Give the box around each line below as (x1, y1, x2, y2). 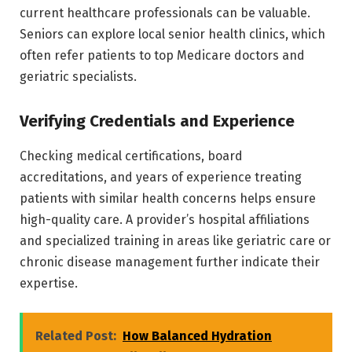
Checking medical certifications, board (20, 148, 243, 163)
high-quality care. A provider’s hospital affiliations (20, 211, 310, 227)
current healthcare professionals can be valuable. (20, 5, 310, 21)
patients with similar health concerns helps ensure (20, 190, 316, 206)
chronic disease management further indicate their (20, 254, 320, 269)
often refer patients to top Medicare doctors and (20, 48, 305, 64)
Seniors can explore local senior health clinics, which (20, 27, 325, 42)
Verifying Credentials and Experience (20, 112, 295, 131)
